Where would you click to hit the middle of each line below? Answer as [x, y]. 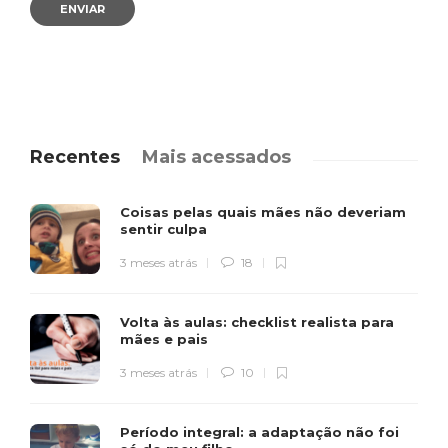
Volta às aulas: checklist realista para [257, 322]
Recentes [75, 157]
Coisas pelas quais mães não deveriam [263, 212]
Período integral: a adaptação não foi [259, 432]
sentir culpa [165, 229]
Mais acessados [216, 157]
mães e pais [166, 339]
